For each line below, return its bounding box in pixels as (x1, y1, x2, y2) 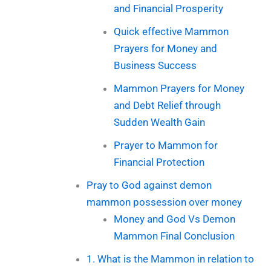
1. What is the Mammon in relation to (86, 253, 254, 266)
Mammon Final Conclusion (114, 230, 235, 243)
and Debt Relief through (114, 99, 221, 112)
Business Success (114, 59, 197, 72)
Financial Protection (114, 156, 205, 169)
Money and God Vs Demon (114, 213, 236, 226)
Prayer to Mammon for (114, 139, 218, 152)
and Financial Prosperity (114, 2, 224, 15)
